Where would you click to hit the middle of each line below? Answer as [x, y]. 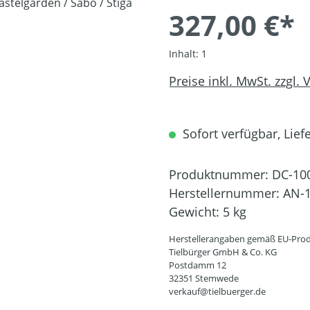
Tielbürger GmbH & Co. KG [223, 252]
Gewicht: [196, 211]
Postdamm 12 [198, 265]
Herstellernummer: [226, 193]
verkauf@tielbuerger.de [217, 291]
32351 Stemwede [204, 278]
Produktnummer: [220, 174]
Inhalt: [185, 53]
